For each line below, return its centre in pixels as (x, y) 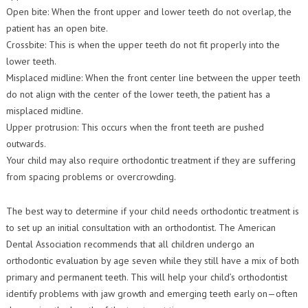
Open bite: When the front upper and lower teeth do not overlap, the (148, 12)
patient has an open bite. (57, 28)
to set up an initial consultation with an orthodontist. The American (141, 228)
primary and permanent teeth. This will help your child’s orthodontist (146, 277)
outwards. (26, 144)
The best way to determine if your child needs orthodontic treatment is (152, 211)
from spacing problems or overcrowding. (91, 177)
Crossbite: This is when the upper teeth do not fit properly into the (143, 45)
